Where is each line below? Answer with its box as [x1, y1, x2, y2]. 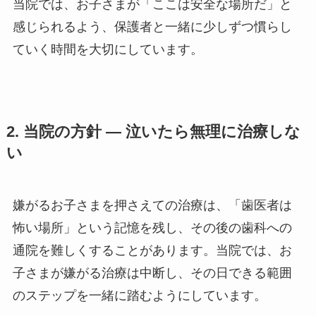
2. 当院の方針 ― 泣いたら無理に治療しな [6, 123, 300, 141]
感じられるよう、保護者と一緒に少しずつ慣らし [12, 20, 292, 35]
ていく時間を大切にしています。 [12, 42, 203, 57]
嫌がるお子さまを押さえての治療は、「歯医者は [12, 198, 292, 213]
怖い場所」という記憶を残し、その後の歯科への [12, 221, 292, 236]
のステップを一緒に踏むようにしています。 [12, 288, 267, 303]
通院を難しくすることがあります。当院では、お [12, 243, 292, 258]
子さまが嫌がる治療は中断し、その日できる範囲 [12, 266, 292, 281]
